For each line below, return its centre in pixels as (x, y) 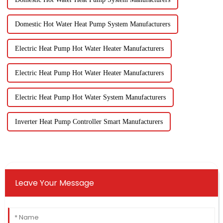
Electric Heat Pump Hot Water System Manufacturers (90, 98)
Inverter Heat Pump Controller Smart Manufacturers (89, 122)
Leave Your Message (54, 183)
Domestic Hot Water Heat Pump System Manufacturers (92, 24)
